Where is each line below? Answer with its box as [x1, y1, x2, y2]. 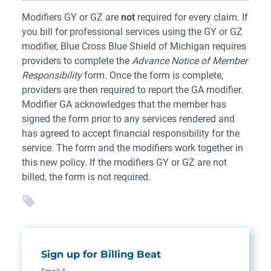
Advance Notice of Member [132, 55, 247, 67]
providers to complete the [22, 55, 132, 67]
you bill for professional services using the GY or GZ [22, 26, 243, 38]
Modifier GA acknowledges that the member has [22, 99, 226, 110]
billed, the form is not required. [22, 171, 153, 183]
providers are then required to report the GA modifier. [22, 84, 243, 96]
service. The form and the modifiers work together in [22, 142, 243, 154]
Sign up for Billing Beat [41, 248, 161, 260]
